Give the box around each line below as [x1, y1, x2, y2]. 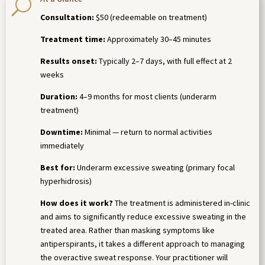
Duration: [40, 91, 77, 102]
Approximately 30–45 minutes [105, 34, 211, 45]
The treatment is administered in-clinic [113, 198, 250, 209]
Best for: [40, 162, 75, 173]
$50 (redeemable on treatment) [94, 12, 207, 23]
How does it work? [40, 198, 113, 209]
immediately [40, 140, 84, 151]
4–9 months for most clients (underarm [77, 91, 216, 102]
